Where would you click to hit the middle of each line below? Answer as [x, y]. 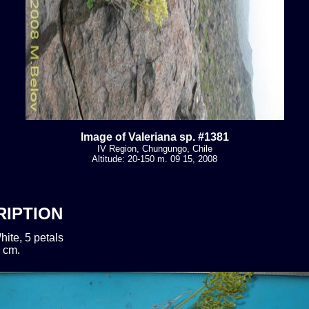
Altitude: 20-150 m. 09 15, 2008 [154, 159]
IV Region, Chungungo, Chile [154, 148]
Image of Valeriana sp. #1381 [154, 137]
